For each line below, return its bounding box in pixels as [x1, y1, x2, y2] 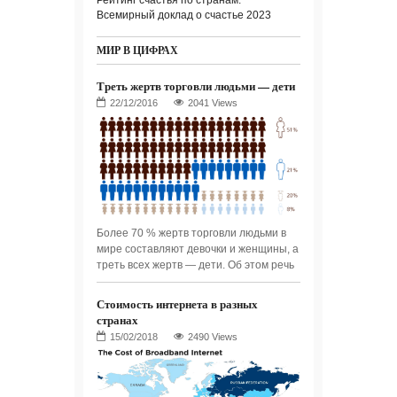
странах [97, 311, 138, 329]
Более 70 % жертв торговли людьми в [97, 227, 286, 240]
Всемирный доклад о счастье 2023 [97, 9, 271, 22]
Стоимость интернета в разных [97, 295, 258, 313]
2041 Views [188, 97, 237, 109]
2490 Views [188, 331, 237, 343]
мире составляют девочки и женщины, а [97, 243, 299, 256]
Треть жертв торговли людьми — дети [97, 77, 295, 95]
